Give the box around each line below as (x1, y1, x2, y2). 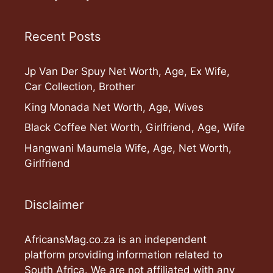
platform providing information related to (24, 248, 222, 261)
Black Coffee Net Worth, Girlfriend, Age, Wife (24, 121, 245, 134)
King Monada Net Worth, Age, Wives (24, 101, 204, 113)
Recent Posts (24, 29, 101, 44)
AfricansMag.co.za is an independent (24, 233, 207, 246)
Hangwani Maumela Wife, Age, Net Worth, (24, 141, 232, 154)
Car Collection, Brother (24, 80, 135, 93)
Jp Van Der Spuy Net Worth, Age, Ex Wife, (24, 65, 230, 78)
